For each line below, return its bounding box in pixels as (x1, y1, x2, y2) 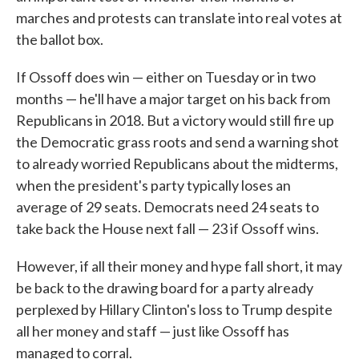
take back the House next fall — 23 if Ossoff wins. (16, 219, 319, 237)
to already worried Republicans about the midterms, (16, 154, 338, 172)
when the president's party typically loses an (16, 175, 291, 194)
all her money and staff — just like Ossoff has (16, 321, 289, 340)
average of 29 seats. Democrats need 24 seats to (16, 197, 319, 216)
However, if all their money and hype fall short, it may (16, 256, 342, 275)
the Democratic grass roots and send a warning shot (16, 132, 339, 151)
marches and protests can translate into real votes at (16, 8, 342, 26)
